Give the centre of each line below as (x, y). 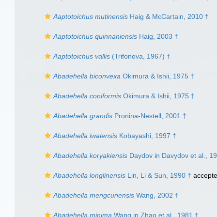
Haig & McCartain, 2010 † (168, 16)
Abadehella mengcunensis (94, 195)
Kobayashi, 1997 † (147, 136)
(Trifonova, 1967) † (140, 56)
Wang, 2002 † (156, 195)
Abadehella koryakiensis (90, 155)
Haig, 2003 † (158, 36)
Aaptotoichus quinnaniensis (95, 36)
